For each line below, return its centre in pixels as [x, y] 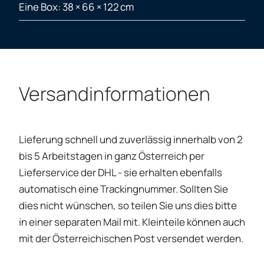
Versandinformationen [115, 94]
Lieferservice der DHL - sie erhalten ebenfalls [121, 173]
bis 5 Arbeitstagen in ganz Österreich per [112, 156]
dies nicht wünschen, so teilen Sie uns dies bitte [128, 206]
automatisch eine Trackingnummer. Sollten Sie [123, 189]
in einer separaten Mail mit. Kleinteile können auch [132, 222]
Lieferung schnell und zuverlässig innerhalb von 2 [131, 140]
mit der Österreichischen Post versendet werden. [131, 239]
